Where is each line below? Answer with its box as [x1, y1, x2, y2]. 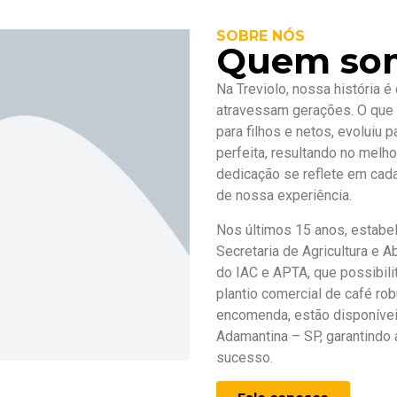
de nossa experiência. [216, 187, 352, 205]
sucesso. [216, 348, 273, 366]
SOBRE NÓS [216, 27, 305, 45]
